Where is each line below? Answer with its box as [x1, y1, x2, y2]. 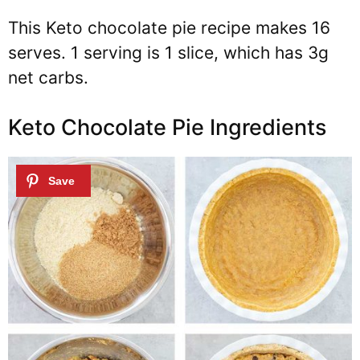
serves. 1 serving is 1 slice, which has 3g [8, 42, 329, 63]
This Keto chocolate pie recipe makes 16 [8, 17, 330, 38]
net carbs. [8, 67, 88, 88]
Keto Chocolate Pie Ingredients [8, 114, 326, 141]
